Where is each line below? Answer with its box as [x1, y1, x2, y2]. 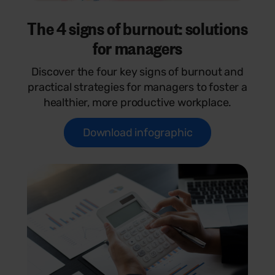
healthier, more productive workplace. [43, 95, 232, 109]
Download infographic [82, 125, 193, 139]
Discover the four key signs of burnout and [31, 64, 244, 79]
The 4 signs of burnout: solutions [27, 15, 248, 39]
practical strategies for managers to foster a [28, 80, 247, 94]
